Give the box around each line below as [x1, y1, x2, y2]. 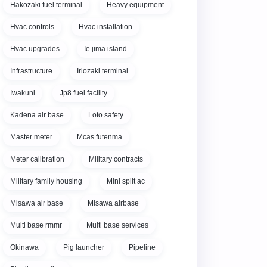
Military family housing [10, 177, 82, 185]
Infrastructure [10, 67, 52, 75]
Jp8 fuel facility [60, 89, 107, 97]
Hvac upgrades [10, 45, 60, 53]
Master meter [10, 133, 52, 141]
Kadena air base [10, 111, 64, 119]
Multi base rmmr [10, 221, 62, 229]
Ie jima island [84, 45, 127, 53]
